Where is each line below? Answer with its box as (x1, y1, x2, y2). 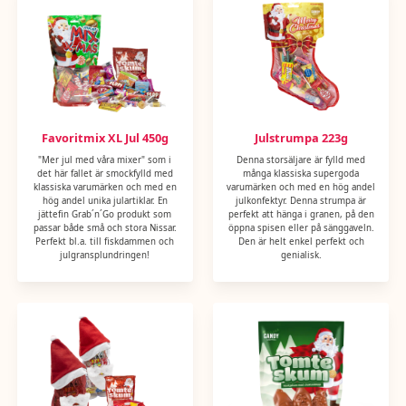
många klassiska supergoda (243, 167, 360, 179)
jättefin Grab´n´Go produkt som (38, 208, 172, 220)
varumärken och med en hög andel (227, 180, 376, 193)
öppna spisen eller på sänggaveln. (227, 221, 374, 234)
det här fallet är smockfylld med (36, 167, 173, 179)
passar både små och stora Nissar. (33, 221, 177, 234)
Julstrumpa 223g (254, 130, 348, 147)
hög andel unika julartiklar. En (42, 194, 168, 207)
